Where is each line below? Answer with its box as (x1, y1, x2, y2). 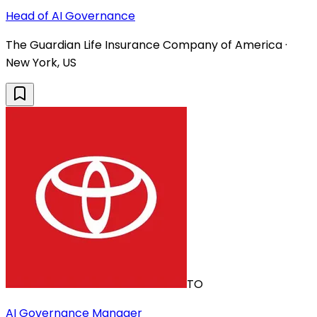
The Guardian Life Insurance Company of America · (6, 37, 287, 54)
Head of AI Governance (6, 8, 135, 25)
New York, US (6, 54, 76, 71)
